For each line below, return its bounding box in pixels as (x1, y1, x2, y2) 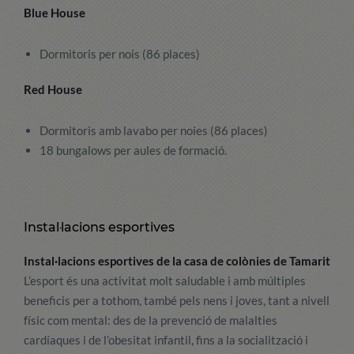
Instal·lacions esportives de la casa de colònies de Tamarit (24, 254, 330, 268)
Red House (24, 82, 82, 96)
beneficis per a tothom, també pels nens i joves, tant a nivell (24, 293, 330, 307)
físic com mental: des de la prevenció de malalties (24, 313, 277, 327)
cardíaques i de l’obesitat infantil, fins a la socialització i (24, 333, 308, 347)
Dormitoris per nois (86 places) (40, 47, 200, 61)
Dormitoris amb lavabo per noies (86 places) (40, 123, 268, 137)
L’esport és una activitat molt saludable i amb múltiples (24, 273, 306, 288)
